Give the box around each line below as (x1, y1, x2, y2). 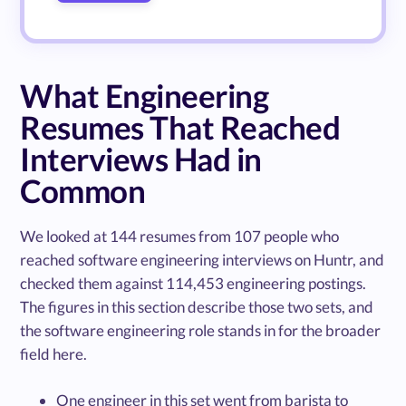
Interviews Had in (20, 140, 262, 179)
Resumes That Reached (20, 108, 341, 147)
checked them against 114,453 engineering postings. (20, 274, 367, 294)
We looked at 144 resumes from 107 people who (20, 227, 340, 246)
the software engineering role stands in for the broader (20, 321, 382, 341)
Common (20, 171, 146, 210)
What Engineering (20, 76, 269, 115)
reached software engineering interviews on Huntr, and (20, 250, 385, 270)
